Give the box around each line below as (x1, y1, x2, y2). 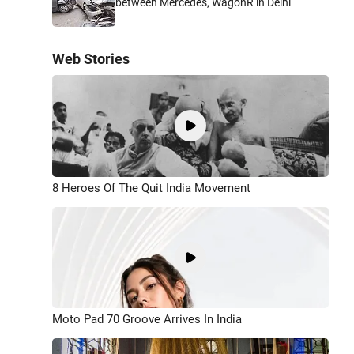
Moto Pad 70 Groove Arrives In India (52, 312, 242, 327)
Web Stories (52, 51, 130, 67)
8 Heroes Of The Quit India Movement (52, 180, 250, 195)
